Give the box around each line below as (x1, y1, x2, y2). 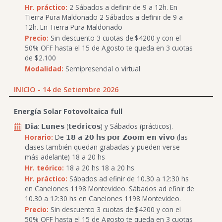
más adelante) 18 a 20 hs (25, 152, 105, 162)
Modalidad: (25, 63, 63, 73)
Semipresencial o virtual (63, 63, 140, 73)
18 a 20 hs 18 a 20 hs (64, 163, 134, 172)
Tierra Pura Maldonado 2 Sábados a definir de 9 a (25, 12, 183, 22)
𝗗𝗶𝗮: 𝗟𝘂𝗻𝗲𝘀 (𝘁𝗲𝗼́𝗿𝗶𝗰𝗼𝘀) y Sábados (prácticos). (25, 121, 173, 131)
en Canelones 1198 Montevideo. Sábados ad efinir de (25, 183, 194, 193)
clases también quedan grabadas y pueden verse (25, 142, 180, 152)
